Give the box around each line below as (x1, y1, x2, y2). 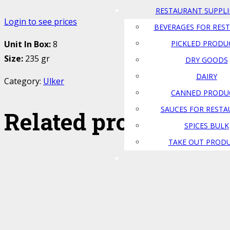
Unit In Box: (4, 39, 51, 50)
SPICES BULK (184, 121, 229, 130)
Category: (4, 75, 43, 87)
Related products (4, 106, 188, 137)
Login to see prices (4, 16, 77, 28)
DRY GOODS (185, 55, 228, 65)
